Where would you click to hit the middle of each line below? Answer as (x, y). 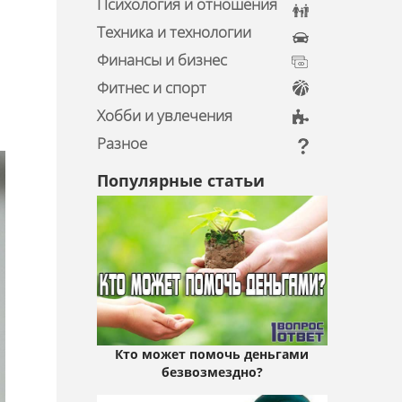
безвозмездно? (212, 372)
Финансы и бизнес (162, 60)
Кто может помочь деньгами (212, 354)
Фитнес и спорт (151, 87)
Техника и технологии (174, 32)
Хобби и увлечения (164, 115)
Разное (122, 143)
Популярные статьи (180, 180)
